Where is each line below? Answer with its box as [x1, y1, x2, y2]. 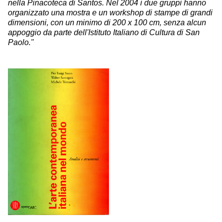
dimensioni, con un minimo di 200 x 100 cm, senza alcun [8, 18, 206, 27]
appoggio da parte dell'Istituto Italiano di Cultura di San [8, 28, 200, 37]
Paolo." [8, 38, 34, 47]
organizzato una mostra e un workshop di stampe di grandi [8, 8, 213, 17]
